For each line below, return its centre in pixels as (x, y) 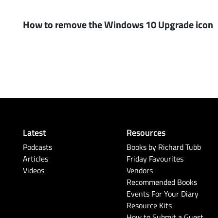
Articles (36, 159)
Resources (146, 132)
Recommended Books (162, 182)
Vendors (140, 171)
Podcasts (37, 147)
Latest (34, 132)
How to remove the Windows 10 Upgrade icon (118, 25)
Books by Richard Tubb (164, 147)
